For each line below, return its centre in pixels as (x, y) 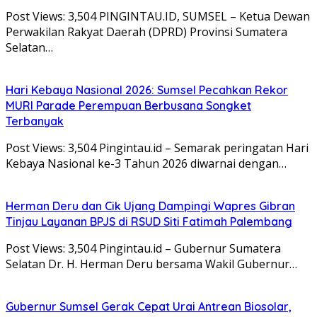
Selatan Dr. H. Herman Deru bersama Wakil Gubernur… (151, 264)
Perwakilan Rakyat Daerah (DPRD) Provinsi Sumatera (146, 31)
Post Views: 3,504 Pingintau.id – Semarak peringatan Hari (157, 148)
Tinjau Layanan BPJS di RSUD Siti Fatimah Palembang (149, 221)
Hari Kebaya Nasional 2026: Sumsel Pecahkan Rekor (147, 90)
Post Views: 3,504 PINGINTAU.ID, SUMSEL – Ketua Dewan (158, 16)
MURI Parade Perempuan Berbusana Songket (128, 105)
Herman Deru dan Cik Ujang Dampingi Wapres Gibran (150, 206)
